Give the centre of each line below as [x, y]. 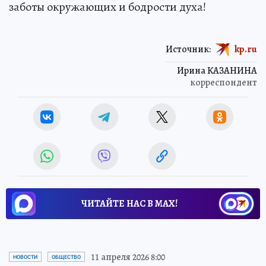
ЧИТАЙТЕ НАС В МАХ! [129, 203]
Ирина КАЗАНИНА [217, 70]
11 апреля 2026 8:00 [128, 257]
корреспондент [224, 82]
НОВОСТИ [25, 257]
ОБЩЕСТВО [66, 257]
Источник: [188, 49]
